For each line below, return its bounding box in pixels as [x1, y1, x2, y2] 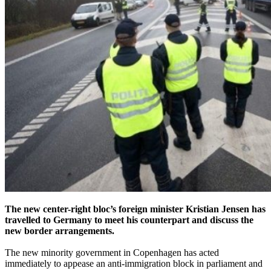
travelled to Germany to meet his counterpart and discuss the [5, 214, 253, 225]
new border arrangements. [5, 225, 114, 236]
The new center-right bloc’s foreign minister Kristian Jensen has [5, 203, 266, 214]
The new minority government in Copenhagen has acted [5, 247, 219, 258]
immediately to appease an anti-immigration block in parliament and [5, 258, 263, 269]
